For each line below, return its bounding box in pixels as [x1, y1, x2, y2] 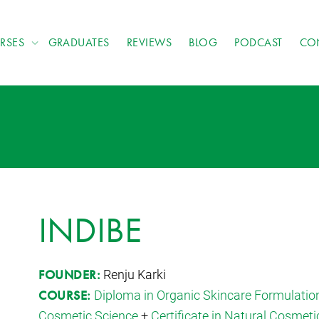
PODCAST [234, 35, 283, 50]
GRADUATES [48, 35, 110, 50]
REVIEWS [126, 35, 172, 50]
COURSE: [38, 286, 91, 303]
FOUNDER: [38, 266, 101, 283]
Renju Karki [100, 265, 167, 283]
